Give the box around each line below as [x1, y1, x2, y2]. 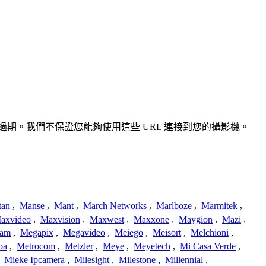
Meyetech [134, 241, 170, 252]
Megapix [20, 227, 53, 238]
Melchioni [191, 227, 229, 238]
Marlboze [156, 200, 192, 211]
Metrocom [17, 241, 55, 252]
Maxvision [40, 214, 80, 224]
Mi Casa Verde [180, 241, 236, 252]
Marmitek [201, 200, 237, 211]
